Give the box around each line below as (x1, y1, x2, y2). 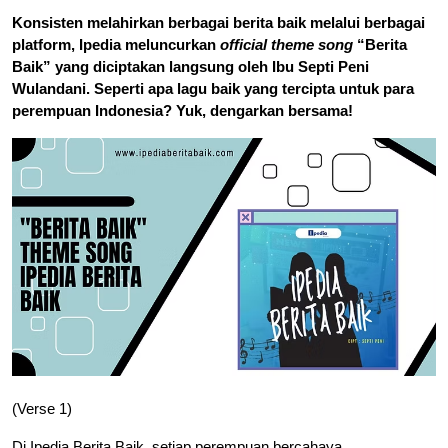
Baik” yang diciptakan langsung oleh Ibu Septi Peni (12, 57, 369, 75)
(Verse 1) (12, 400, 72, 418)
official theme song (220, 35, 353, 53)
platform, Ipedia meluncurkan (12, 35, 220, 53)
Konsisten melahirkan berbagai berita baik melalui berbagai (12, 13, 425, 31)
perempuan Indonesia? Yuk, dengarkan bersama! (12, 101, 353, 119)
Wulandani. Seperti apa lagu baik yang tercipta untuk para (12, 79, 414, 97)
